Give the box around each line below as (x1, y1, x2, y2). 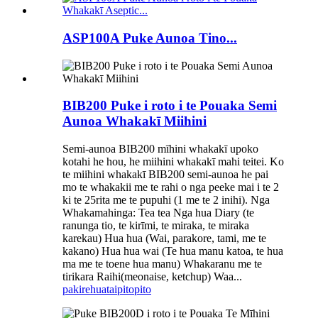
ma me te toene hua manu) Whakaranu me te (62, 258, 262, 270)
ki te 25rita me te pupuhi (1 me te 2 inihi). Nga (62, 194, 270, 207)
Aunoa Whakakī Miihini (62, 114, 207, 129)
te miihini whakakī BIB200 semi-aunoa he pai (62, 168, 268, 181)
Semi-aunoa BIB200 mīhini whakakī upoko (62, 143, 258, 155)
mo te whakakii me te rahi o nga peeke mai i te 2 (62, 181, 279, 194)
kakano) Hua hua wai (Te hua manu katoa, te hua (62, 245, 283, 258)
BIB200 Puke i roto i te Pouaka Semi (62, 98, 277, 114)
